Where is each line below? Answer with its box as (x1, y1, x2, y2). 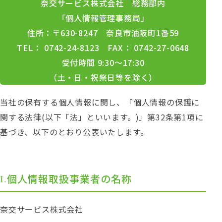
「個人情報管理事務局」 (57, 12, 149, 24)
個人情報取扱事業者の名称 (7, 171, 132, 186)
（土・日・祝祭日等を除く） (49, 71, 158, 83)
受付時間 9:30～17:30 (61, 56, 145, 68)
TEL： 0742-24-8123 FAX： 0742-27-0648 (17, 42, 189, 54)
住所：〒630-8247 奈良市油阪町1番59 (27, 27, 179, 39)
